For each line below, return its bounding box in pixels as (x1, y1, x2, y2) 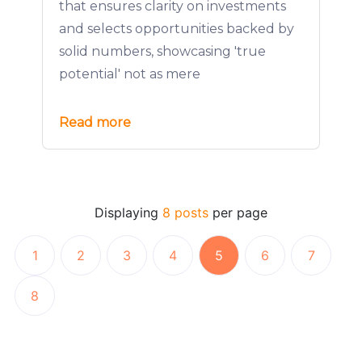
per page (208, 204, 267, 221)
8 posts (162, 204, 208, 221)
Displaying (95, 204, 162, 221)
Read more (59, 115, 131, 130)
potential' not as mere (59, 66, 200, 82)
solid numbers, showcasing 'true (59, 44, 266, 59)
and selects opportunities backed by (59, 21, 294, 36)
